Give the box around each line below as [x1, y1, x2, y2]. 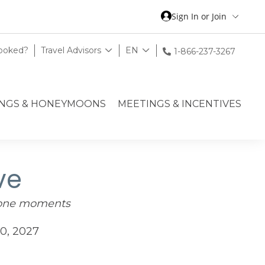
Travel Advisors [41, 45, 101, 56]
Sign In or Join [172, 10, 227, 22]
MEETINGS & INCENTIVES [118, 98, 241, 109]
